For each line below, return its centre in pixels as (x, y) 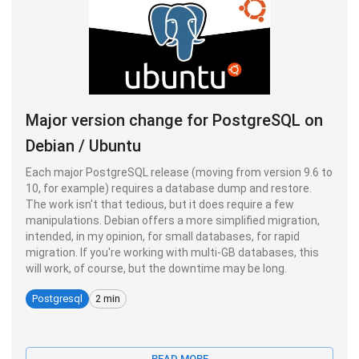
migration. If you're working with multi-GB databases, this (172, 252)
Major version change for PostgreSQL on (174, 120)
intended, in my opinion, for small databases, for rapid (163, 236)
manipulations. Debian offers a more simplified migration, (173, 220)
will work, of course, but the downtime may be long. (156, 268)
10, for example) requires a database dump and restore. (169, 188)
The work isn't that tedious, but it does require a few (160, 204)
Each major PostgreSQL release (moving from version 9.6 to (179, 172)
